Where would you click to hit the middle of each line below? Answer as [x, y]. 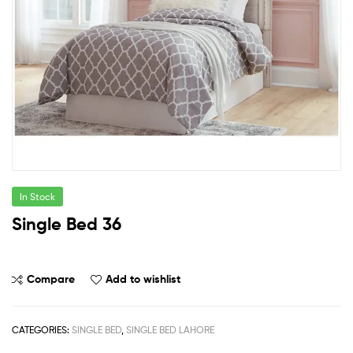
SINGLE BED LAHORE [170, 329]
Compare [51, 279]
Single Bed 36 [67, 224]
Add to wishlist [143, 279]
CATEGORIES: [42, 329]
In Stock [37, 196]
